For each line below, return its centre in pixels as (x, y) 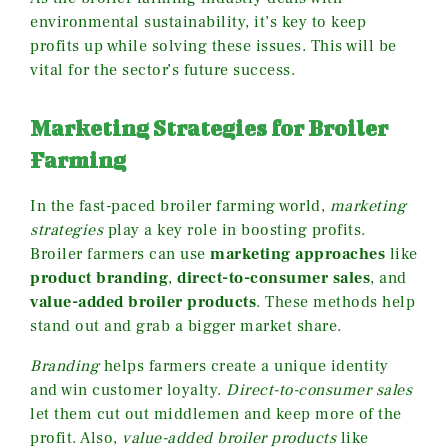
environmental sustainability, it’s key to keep (198, 22)
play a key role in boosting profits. (234, 230)
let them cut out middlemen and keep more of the (216, 414)
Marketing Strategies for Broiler (209, 128)
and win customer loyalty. (128, 390)
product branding (99, 278)
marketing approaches (297, 254)
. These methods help (335, 302)
